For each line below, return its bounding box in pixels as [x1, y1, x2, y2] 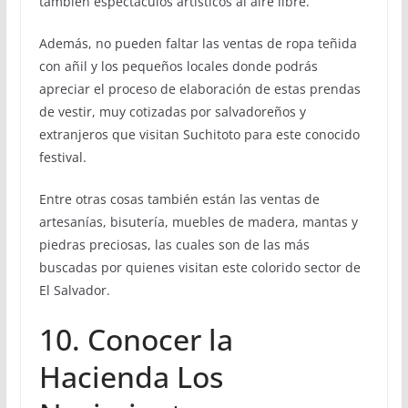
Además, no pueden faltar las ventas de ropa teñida [38, 35, 357, 53]
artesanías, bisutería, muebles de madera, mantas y [38, 213, 358, 231]
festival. [38, 148, 87, 167]
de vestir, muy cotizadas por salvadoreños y [38, 103, 306, 121]
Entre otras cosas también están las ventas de [38, 190, 320, 209]
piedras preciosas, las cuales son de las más [38, 236, 310, 254]
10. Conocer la [38, 320, 233, 360]
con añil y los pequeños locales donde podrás [38, 57, 318, 76]
